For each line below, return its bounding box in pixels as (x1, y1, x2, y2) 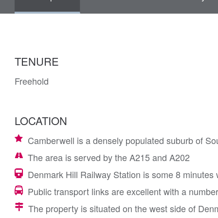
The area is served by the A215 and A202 (28, 151, 190, 163)
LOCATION (15, 113, 67, 128)
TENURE (15, 54, 59, 69)
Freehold (15, 74, 49, 87)
